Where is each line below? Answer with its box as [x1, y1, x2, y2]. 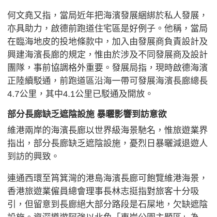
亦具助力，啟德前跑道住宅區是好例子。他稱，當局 [7, 24, 208, 34]
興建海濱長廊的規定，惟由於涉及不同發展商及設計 [7, 50, 208, 60]
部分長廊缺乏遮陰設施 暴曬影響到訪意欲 [7, 109, 167, 120]
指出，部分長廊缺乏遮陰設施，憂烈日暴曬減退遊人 [7, 139, 208, 149]
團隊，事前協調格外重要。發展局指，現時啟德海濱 [7, 63, 208, 73]
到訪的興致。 [7, 152, 60, 162]
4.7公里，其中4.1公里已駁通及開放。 [7, 89, 154, 99]
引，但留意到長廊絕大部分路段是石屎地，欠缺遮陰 [7, 200, 208, 210]
